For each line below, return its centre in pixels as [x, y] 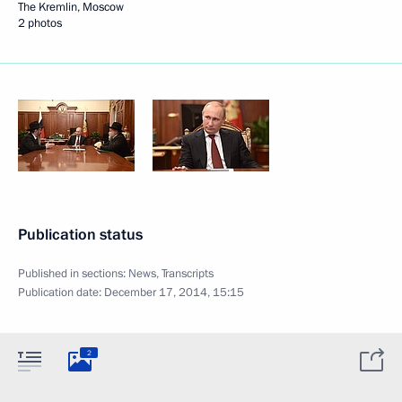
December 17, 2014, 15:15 [174, 293]
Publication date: [61, 293]
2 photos [40, 23]
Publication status [80, 235]
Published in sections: [73, 274]
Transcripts [188, 274]
